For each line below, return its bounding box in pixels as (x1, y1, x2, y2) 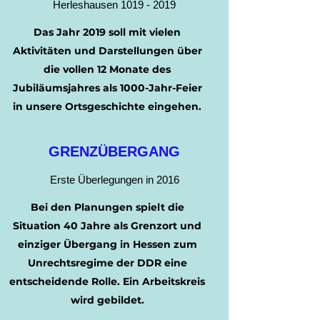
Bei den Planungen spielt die (30, 201, 184, 214)
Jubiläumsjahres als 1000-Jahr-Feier (12, 81, 202, 94)
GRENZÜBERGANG (49, 144, 180, 159)
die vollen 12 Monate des (44, 63, 171, 76)
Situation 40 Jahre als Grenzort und (13, 219, 201, 232)
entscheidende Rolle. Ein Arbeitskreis (9, 275, 205, 288)
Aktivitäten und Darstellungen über (12, 44, 202, 57)
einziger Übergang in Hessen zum (17, 238, 197, 251)
